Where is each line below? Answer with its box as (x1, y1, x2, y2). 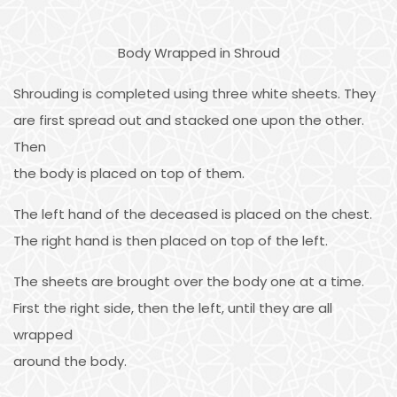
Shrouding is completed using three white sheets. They (13, 83, 376, 103)
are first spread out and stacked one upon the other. (13, 110, 364, 129)
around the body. (13, 351, 127, 370)
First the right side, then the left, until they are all (13, 298, 332, 317)
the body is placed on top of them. (13, 163, 245, 183)
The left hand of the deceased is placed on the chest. (13, 204, 372, 223)
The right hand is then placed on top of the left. (13, 230, 328, 250)
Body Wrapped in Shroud (117, 43, 280, 62)
